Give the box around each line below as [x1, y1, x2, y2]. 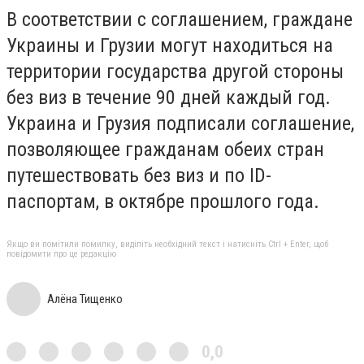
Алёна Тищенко [47, 292, 123, 307]
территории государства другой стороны [6, 59, 344, 83]
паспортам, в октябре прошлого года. [6, 189, 319, 213]
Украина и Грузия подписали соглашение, [6, 111, 354, 135]
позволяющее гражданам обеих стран [6, 137, 324, 161]
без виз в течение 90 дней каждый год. [6, 85, 331, 109]
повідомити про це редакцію [6, 249, 116, 260]
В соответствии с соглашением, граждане [6, 7, 353, 31]
